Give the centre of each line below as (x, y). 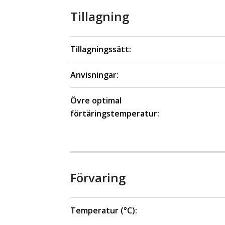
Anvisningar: (94, 75)
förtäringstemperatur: (115, 114)
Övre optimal (96, 101)
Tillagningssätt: (101, 49)
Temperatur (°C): (104, 211)
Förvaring (98, 178)
